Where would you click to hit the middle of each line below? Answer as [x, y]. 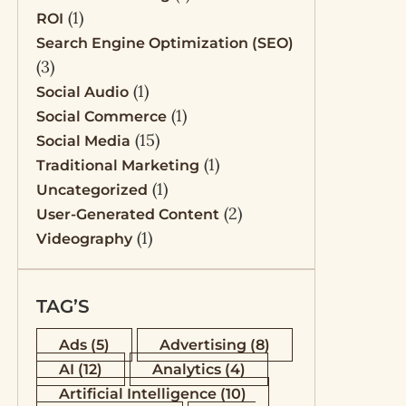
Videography [84, 239]
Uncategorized [92, 190]
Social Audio [82, 92]
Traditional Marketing [117, 165]
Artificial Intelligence [137, 394]
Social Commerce [101, 116]
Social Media [83, 141]
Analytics [186, 369]
